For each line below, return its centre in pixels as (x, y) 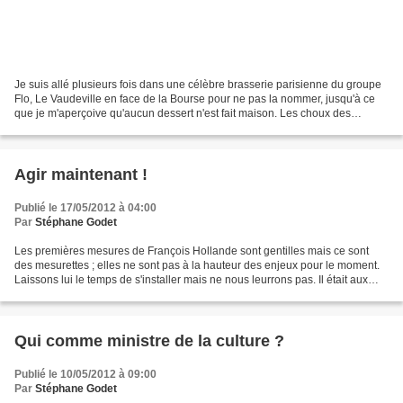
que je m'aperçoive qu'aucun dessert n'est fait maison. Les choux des (183, 113)
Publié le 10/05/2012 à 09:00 (85, 374)
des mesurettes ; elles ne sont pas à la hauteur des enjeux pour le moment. (197, 265)
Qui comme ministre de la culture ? (149, 340)
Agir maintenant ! (81, 174)
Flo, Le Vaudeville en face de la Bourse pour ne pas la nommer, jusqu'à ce (195, 99)
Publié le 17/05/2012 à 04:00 (85, 207)
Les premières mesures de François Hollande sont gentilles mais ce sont (192, 251)
